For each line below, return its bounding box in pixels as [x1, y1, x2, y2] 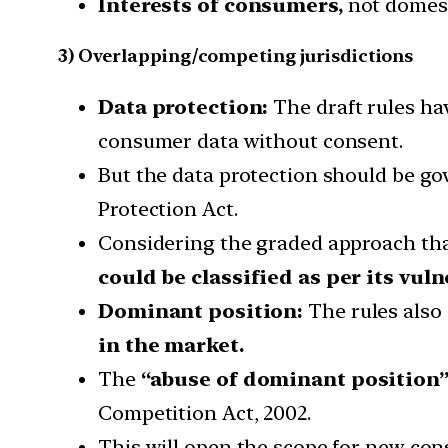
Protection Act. [98, 197, 238, 222]
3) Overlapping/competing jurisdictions [58, 45, 414, 67]
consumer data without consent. [98, 129, 403, 154]
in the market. [98, 333, 249, 358]
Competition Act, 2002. [98, 401, 311, 426]
